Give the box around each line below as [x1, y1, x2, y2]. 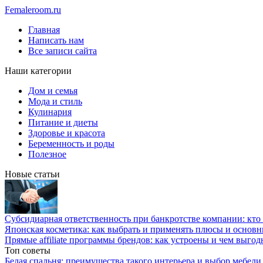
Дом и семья [28, 86, 77, 96]
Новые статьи [5, 169, 60, 179]
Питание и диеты [28, 117, 98, 127]
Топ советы [5, 245, 50, 255]
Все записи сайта [28, 46, 97, 56]
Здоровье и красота [28, 128, 105, 138]
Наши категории [5, 66, 72, 76]
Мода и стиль [28, 96, 82, 106]
